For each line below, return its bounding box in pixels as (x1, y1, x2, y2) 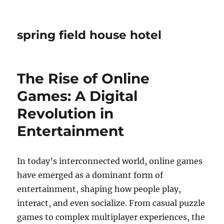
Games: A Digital (17, 87, 138, 104)
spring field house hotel (17, 28, 162, 42)
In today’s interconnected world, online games (17, 156, 203, 166)
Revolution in (17, 105, 114, 122)
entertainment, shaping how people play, (17, 184, 181, 194)
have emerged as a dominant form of (17, 170, 163, 180)
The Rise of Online (17, 70, 150, 87)
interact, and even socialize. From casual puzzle (17, 198, 205, 208)
